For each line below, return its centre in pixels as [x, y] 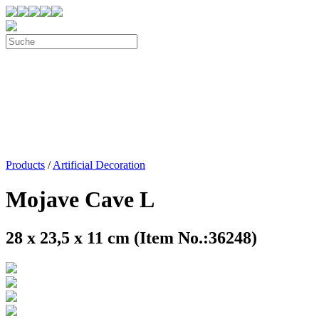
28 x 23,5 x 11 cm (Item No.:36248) [131, 237]
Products [25, 165]
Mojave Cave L [80, 200]
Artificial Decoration [99, 165]
